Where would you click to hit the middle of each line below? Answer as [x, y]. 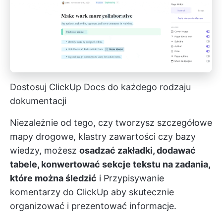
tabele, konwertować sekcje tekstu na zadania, [110, 165]
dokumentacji [38, 101]
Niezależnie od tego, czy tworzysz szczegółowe [111, 123]
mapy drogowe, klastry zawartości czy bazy [103, 137]
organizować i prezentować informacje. [93, 206]
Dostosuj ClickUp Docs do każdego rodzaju [100, 87]
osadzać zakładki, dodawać [138, 151]
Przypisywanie [134, 178]
